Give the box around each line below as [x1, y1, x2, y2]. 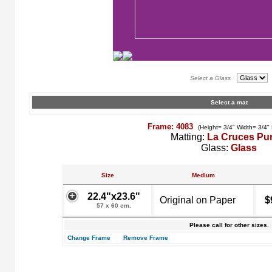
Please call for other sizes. [189, 222, 269, 228]
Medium [192, 172, 215, 178]
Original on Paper [160, 195, 236, 205]
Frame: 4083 [147, 122, 195, 131]
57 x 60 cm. [97, 202, 131, 209]
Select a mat [210, 99, 248, 106]
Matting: [171, 132, 207, 142]
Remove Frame [123, 234, 168, 241]
